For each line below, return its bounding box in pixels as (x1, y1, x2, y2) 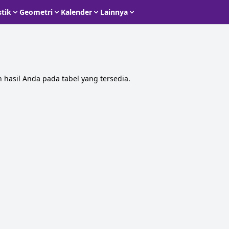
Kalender (61, 7, 92, 17)
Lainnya (100, 7, 128, 17)
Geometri (19, 7, 53, 17)
